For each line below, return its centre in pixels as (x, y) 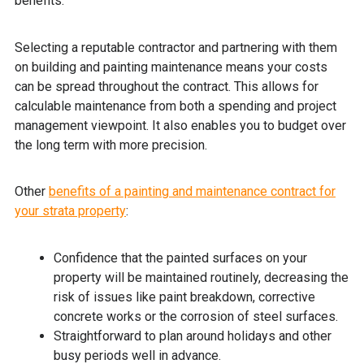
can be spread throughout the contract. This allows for (167, 86)
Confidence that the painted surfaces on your (180, 258)
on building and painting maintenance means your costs (171, 67)
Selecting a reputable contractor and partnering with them (176, 47)
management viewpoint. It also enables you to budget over (180, 125)
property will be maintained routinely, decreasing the (201, 277)
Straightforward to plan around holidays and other (193, 336)
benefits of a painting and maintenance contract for (192, 192)
